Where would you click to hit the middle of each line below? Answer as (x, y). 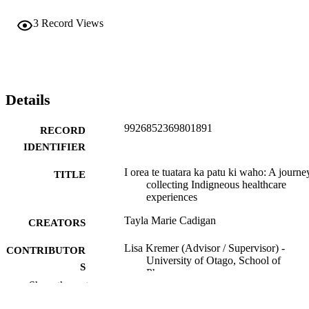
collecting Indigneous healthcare (216, 184)
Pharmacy (168, 272)
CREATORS (57, 222)
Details (28, 100)
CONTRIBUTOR (46, 250)
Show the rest (59, 285)
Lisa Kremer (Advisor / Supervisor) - (205, 248)
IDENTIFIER (54, 147)
